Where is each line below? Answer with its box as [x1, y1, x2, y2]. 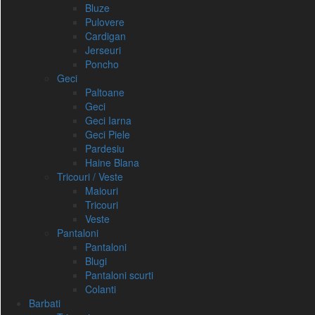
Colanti [85, 282, 116, 296]
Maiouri [85, 184, 118, 198]
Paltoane [85, 85, 124, 99]
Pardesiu [85, 141, 124, 155]
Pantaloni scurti [85, 268, 153, 282]
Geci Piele [85, 127, 130, 141]
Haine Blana [85, 155, 139, 169]
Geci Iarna [85, 113, 131, 127]
